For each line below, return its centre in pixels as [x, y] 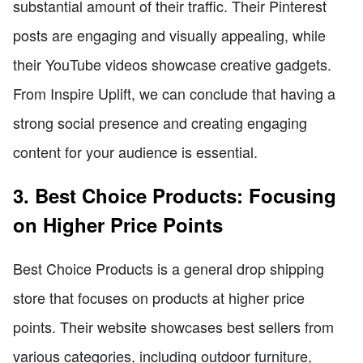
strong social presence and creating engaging [160, 122]
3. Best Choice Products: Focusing [175, 195]
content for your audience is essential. [135, 151]
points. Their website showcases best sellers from [173, 326]
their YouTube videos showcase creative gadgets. [172, 64]
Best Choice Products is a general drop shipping [169, 268]
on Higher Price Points [118, 224]
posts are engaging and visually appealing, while [169, 34]
